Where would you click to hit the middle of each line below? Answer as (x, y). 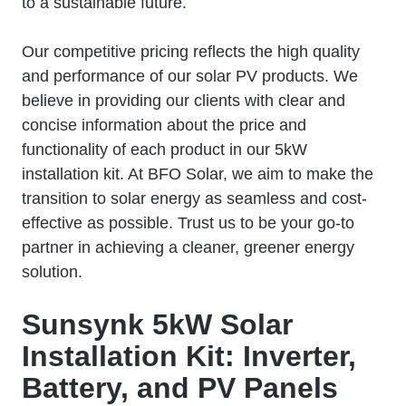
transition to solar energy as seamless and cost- (194, 198)
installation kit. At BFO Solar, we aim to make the (198, 174)
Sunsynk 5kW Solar (157, 324)
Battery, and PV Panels (180, 387)
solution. (52, 271)
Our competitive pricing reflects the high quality (191, 51)
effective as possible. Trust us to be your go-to (188, 222)
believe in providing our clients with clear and (184, 100)
